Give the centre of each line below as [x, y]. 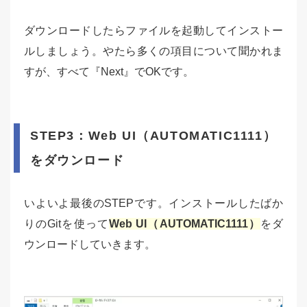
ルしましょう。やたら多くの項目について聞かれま [153, 51]
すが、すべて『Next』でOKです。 [109, 72]
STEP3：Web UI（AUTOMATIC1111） [153, 136]
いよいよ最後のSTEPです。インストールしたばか [153, 204]
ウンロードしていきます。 [90, 245]
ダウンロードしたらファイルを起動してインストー [153, 31]
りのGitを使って [67, 224]
